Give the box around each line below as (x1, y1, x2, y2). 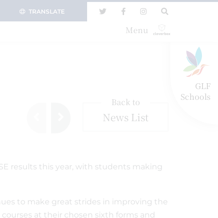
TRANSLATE (29, 8, 65, 15)
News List (103, 110, 148, 124)
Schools (181, 91, 211, 102)
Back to (111, 96, 140, 108)
